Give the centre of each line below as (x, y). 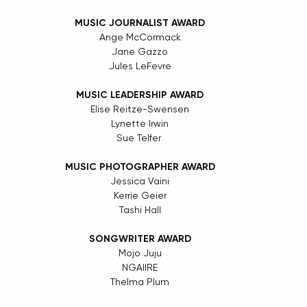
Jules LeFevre (140, 66)
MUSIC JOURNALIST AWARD (140, 23)
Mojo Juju (140, 253)
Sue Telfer (140, 138)
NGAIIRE (140, 268)
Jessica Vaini (140, 181)
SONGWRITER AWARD (140, 239)
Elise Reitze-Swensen (140, 109)
